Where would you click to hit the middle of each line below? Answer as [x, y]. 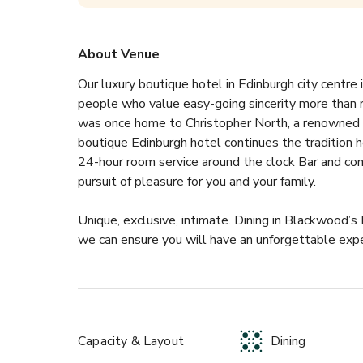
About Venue [119, 54]
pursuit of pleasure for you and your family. [197, 181]
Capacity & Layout [131, 341]
